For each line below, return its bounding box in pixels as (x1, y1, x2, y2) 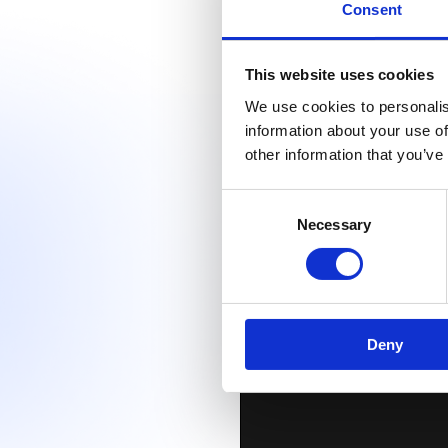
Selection (221, 216, 282, 234)
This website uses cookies (244, 66, 434, 84)
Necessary (297, 215, 371, 233)
